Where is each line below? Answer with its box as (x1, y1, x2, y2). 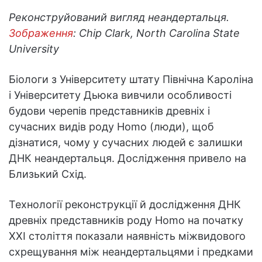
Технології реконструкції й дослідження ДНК (9, 198, 241, 211)
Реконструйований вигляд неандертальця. (9, 11, 229, 24)
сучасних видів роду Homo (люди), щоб (9, 120, 214, 133)
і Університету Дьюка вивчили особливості (9, 89, 232, 102)
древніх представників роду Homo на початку (9, 214, 243, 227)
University (9, 43, 59, 56)
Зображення (9, 27, 73, 40)
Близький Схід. (9, 168, 87, 181)
